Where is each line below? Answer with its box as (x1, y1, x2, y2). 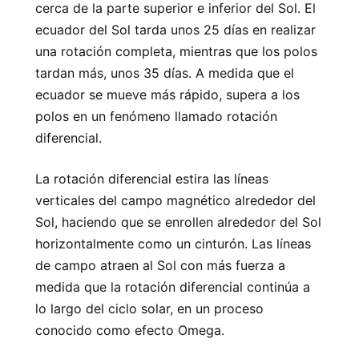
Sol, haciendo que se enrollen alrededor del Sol (35, 213, 321, 230)
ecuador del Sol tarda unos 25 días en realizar (35, 21, 316, 38)
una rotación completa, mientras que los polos (35, 42, 317, 59)
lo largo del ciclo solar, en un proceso (35, 300, 264, 317)
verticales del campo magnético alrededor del (35, 192, 316, 208)
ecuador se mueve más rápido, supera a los (35, 86, 300, 103)
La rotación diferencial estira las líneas (35, 170, 268, 187)
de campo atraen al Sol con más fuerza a (35, 256, 285, 273)
